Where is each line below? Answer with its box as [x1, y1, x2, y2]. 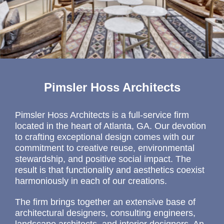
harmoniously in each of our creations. [14, 176, 167, 186]
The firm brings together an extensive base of [14, 197, 195, 207]
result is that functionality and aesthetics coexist [14, 165, 204, 175]
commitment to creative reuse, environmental [14, 143, 194, 153]
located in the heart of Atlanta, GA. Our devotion [14, 121, 206, 131]
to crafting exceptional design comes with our [14, 132, 194, 142]
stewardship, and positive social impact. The [14, 154, 191, 164]
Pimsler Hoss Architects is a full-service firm [14, 110, 189, 120]
